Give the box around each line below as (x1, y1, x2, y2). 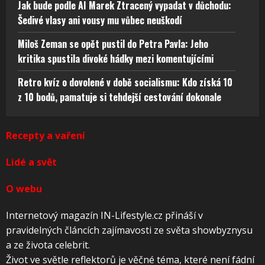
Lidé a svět (6, 156, 57, 169)
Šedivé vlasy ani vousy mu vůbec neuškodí (18, 13, 182, 28)
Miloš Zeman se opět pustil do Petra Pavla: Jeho (18, 37, 208, 51)
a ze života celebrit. (6, 238, 90, 252)
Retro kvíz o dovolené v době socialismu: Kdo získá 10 (18, 75, 232, 90)
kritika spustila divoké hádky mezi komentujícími (18, 51, 214, 66)
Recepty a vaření (6, 129, 85, 143)
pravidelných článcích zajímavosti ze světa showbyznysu (6, 224, 253, 237)
